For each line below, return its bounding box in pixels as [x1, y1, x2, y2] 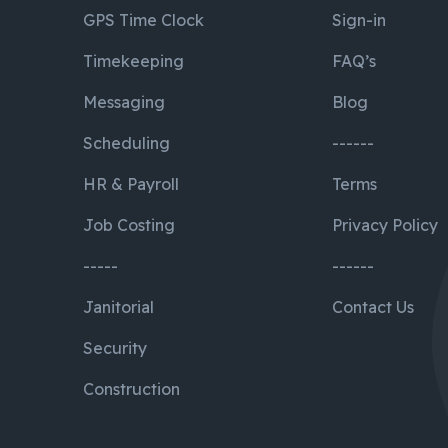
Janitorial [83, 296, 155, 317]
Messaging [83, 91, 166, 112]
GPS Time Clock [83, 9, 205, 30]
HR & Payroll [83, 173, 180, 194]
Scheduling [83, 132, 171, 153]
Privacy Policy [332, 214, 439, 235]
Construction [83, 378, 181, 399]
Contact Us [332, 296, 415, 317]
